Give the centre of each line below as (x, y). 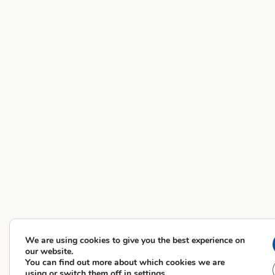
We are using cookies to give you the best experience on (135, 240)
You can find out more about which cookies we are (125, 262)
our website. (49, 251)
